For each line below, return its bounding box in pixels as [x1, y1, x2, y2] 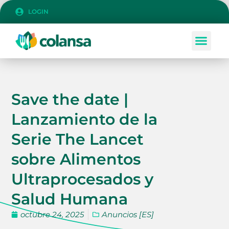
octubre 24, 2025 [20, 210, 84, 220]
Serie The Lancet [11, 130, 144, 149]
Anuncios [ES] [102, 210, 154, 220]
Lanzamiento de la [11, 110, 158, 129]
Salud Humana [11, 190, 128, 209]
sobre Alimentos [11, 150, 141, 169]
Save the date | [11, 90, 129, 109]
